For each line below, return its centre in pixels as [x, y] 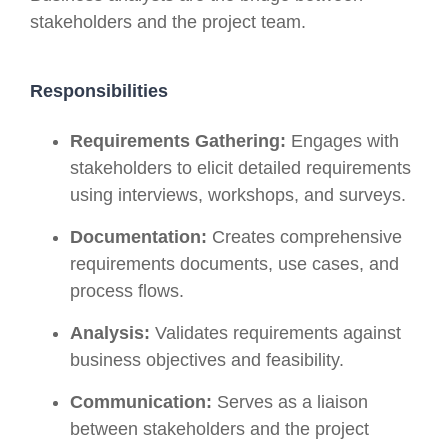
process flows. [127, 290]
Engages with [342, 140]
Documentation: [138, 236]
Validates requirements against [275, 332]
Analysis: [110, 332]
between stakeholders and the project [219, 428]
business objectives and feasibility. [207, 359]
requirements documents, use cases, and [234, 263]
